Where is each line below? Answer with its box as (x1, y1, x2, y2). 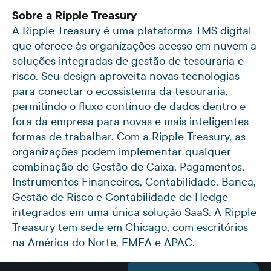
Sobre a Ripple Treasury (11, 8, 137, 22)
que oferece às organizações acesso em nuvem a (11, 38, 256, 53)
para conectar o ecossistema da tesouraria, (11, 83, 228, 98)
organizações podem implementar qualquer (11, 144, 231, 158)
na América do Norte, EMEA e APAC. (11, 235, 195, 249)
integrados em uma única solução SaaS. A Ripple (11, 204, 256, 219)
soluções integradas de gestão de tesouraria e (11, 53, 244, 68)
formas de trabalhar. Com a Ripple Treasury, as (11, 129, 246, 143)
